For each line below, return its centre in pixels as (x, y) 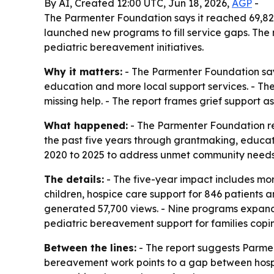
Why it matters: (83, 72)
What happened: (86, 126)
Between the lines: (90, 248)
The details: (74, 180)
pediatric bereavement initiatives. (124, 47)
